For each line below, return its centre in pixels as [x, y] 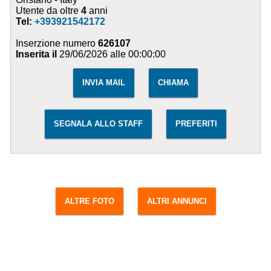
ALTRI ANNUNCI [177, 201]
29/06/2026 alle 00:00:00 [112, 54]
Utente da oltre [49, 11]
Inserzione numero [57, 44]
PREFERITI [196, 124]
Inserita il [37, 54]
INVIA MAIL [103, 83]
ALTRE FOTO [89, 201]
